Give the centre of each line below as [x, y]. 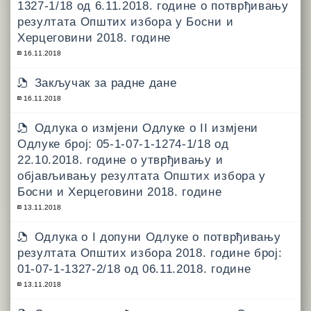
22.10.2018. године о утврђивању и [120, 160]
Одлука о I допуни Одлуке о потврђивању [158, 237]
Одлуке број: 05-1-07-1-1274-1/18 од [123, 144]
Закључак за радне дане [106, 83]
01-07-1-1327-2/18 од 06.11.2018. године [134, 269]
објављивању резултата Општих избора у [142, 176]
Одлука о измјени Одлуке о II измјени [146, 128]
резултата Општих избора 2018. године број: [150, 253]
